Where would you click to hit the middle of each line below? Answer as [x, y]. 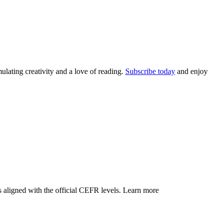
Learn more [141, 190]
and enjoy [191, 71]
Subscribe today [150, 71]
